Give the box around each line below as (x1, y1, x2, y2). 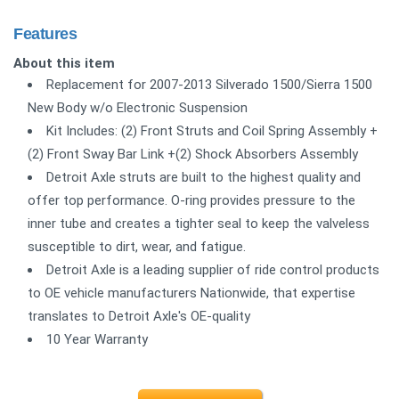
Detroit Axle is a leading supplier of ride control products (46, 261, 379, 278)
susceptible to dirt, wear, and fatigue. (28, 238, 246, 255)
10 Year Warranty (46, 330, 148, 347)
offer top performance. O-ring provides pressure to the (28, 191, 355, 208)
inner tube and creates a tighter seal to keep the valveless (28, 215, 370, 232)
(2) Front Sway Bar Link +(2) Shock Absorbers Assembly (28, 145, 358, 162)
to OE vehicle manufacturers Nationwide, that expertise (28, 284, 355, 301)
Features (13, 24, 77, 43)
